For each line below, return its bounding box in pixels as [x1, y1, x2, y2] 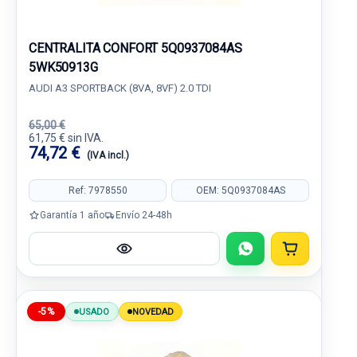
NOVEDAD [131, 306, 175, 317]
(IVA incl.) [87, 150, 129, 161]
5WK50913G [29, 60, 98, 75]
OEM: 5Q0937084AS [195, 184, 285, 196]
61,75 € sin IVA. [29, 131, 104, 144]
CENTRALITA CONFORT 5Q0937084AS [29, 41, 242, 56]
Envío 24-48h [116, 209, 172, 221]
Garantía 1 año [40, 209, 104, 221]
